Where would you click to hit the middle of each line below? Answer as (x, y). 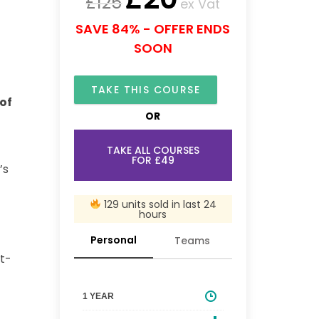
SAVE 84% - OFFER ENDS (153, 29)
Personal (113, 240)
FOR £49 (153, 160)
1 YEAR (98, 296)
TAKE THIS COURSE (145, 90)
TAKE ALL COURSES (153, 150)
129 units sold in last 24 (158, 204)
